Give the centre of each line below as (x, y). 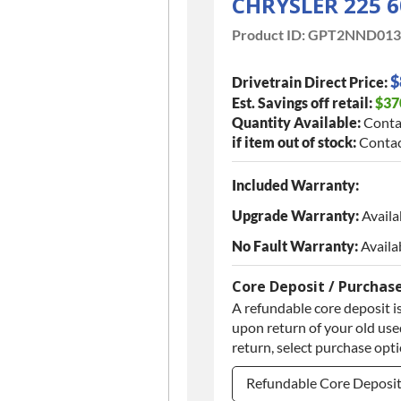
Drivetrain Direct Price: (310, 81)
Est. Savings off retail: (302, 102)
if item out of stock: (294, 141)
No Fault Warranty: (295, 245)
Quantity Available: (296, 122)
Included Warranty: (295, 184)
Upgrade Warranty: (295, 215)
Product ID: (269, 34)
